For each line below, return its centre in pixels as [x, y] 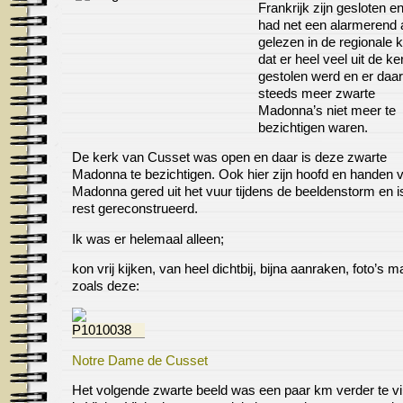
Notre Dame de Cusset [140, 360]
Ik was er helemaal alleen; [148, 239]
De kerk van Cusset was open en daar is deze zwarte [229, 158]
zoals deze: [106, 286]
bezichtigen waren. [313, 127]
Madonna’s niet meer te [327, 110]
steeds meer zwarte [317, 93]
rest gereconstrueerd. [135, 209]
